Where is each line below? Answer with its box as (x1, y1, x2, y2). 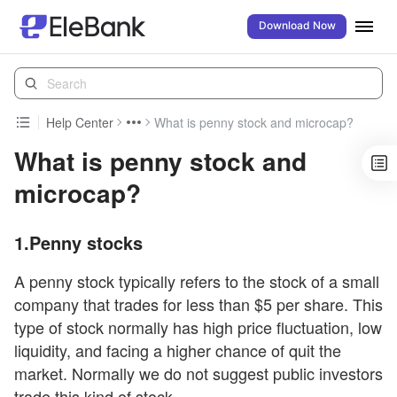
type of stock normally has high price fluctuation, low (14, 315, 382, 339)
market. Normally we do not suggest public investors (14, 362, 383, 385)
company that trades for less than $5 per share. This (14, 292, 383, 315)
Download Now (258, 20, 336, 32)
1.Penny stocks (14, 230, 143, 255)
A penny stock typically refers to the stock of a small (14, 269, 379, 292)
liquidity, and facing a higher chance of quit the (14, 339, 341, 362)
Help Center (46, 113, 113, 131)
